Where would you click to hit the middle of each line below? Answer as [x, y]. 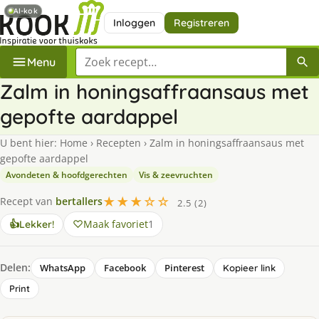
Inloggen [134, 22]
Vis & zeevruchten [176, 174]
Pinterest [184, 267]
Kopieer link [249, 267]
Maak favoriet [116, 224]
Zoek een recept [118, 55]
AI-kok [26, 11]
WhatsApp [63, 267]
